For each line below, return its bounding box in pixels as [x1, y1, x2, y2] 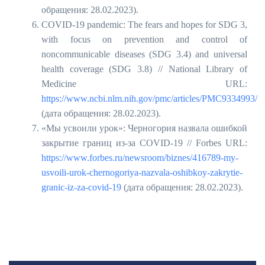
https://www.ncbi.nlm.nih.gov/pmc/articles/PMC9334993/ [41, 93, 257, 104]
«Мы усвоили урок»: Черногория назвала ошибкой [41, 123, 247, 133]
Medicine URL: [41, 79, 247, 89]
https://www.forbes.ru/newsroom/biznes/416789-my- [41, 153, 238, 163]
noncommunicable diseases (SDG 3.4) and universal [41, 49, 247, 59]
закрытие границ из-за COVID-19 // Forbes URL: [41, 138, 247, 148]
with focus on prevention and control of [41, 34, 247, 44]
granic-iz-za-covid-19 [41, 182, 121, 192]
